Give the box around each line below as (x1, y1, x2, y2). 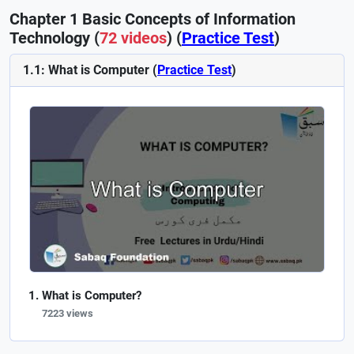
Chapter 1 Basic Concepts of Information (9, 9, 296, 28)
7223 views (42, 307, 93, 320)
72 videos (100, 28, 167, 47)
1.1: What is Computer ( (23, 62, 157, 77)
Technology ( (9, 28, 100, 47)
